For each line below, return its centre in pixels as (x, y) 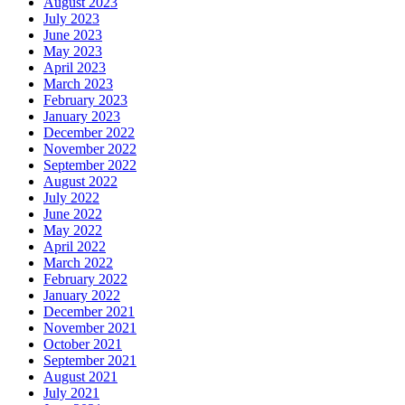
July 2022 (71, 198)
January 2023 (82, 117)
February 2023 (85, 100)
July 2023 (71, 19)
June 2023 (73, 35)
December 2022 (89, 133)
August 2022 (80, 182)
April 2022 (75, 247)
